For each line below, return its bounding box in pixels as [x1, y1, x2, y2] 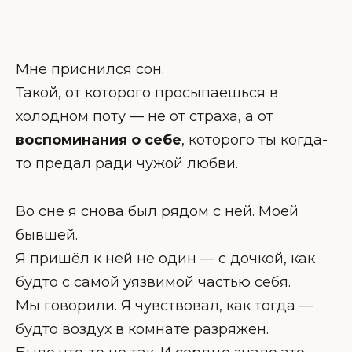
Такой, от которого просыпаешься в [16, 84, 278, 102]
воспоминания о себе [16, 131, 181, 149]
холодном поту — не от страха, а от [16, 108, 273, 126]
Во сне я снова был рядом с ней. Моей [16, 202, 299, 220]
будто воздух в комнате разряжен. [16, 320, 269, 338]
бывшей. [16, 225, 78, 244]
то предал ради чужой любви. [16, 155, 238, 173]
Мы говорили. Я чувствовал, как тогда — [16, 296, 313, 314]
